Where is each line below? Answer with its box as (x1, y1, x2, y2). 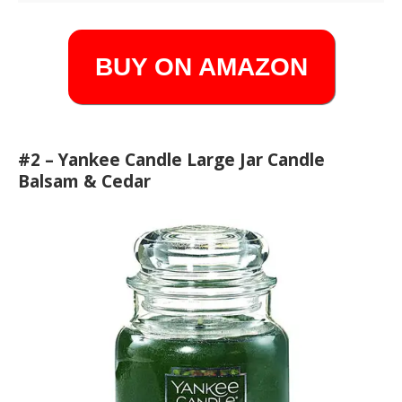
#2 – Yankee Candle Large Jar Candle (18, 148, 325, 171)
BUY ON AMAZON (94, 53, 308, 81)
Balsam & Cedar (18, 170, 151, 193)
